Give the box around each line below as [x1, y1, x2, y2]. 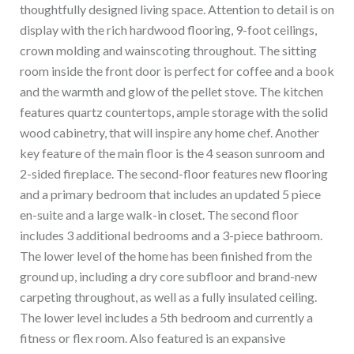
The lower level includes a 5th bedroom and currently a [20, 310, 313, 326]
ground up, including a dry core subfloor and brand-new [20, 269, 317, 284]
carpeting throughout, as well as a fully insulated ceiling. [20, 289, 317, 305]
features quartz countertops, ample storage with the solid [20, 104, 328, 120]
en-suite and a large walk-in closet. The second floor [20, 207, 299, 223]
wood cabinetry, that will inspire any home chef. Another [20, 125, 319, 141]
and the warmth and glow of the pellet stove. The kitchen [20, 84, 323, 100]
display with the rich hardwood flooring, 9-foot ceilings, [20, 22, 317, 38]
